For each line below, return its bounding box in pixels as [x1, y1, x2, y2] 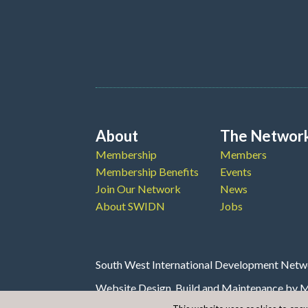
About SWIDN [96, 199, 165, 212]
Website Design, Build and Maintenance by [96, 280, 300, 294]
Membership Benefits [96, 164, 199, 178]
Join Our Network [96, 181, 181, 195]
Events [220, 164, 252, 178]
